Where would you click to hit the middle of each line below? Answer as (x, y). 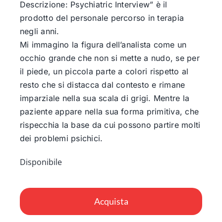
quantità (63, 211)
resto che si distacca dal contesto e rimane (102, 84)
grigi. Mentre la (159, 98)
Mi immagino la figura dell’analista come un (103, 44)
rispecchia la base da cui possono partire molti (110, 125)
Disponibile (41, 162)
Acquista (111, 201)
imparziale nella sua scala (70, 98)
